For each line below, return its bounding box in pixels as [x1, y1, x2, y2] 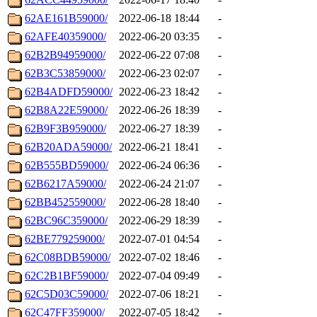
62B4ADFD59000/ [25, 86, 113, 98]
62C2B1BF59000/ [25, 270, 108, 282]
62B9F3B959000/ [25, 122, 106, 135]
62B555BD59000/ [25, 159, 108, 172]
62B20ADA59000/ [25, 141, 112, 154]
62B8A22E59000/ [25, 104, 108, 117]
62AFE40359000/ [25, 30, 106, 43]
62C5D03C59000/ [25, 288, 108, 301]
